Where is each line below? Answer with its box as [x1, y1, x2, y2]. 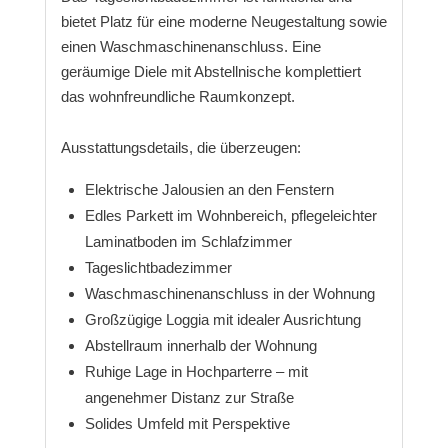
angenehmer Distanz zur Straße [84, 389, 294, 407]
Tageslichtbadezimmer [84, 259, 232, 277]
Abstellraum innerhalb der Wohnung [84, 337, 317, 355]
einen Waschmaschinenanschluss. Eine [60, 38, 321, 56]
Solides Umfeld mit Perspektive [84, 415, 290, 433]
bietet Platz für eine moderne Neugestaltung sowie [60, 13, 387, 31]
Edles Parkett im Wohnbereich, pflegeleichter [84, 207, 377, 225]
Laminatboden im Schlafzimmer [84, 233, 292, 251]
